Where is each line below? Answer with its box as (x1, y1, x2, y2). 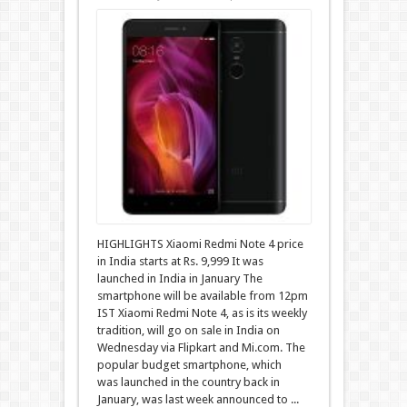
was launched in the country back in (96, 375, 280, 389)
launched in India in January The (96, 272, 263, 285)
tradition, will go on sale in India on (96, 323, 280, 337)
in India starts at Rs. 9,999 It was (96, 254, 263, 268)
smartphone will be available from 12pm (96, 289, 308, 303)
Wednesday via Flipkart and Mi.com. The (96, 341, 305, 354)
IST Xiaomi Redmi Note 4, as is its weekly (96, 306, 307, 320)
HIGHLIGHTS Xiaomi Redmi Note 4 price (96, 237, 303, 251)
